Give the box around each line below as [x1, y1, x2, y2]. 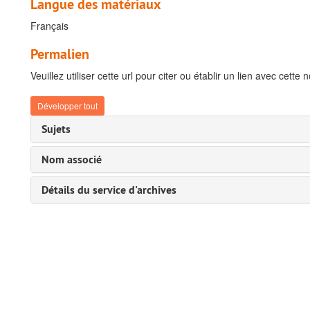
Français [30, 19, 69, 33]
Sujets [42, 122, 71, 136]
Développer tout [37, 100, 98, 111]
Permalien [30, 45, 89, 63]
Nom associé [42, 152, 102, 167]
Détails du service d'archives [42, 183, 176, 197]
